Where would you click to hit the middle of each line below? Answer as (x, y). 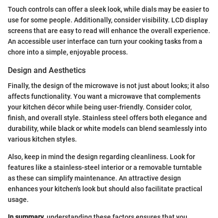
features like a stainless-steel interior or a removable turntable (105, 167)
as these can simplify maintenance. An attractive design (94, 178)
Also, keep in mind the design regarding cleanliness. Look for (101, 156)
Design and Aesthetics (47, 70)
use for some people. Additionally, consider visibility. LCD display (108, 20)
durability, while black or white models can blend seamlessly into (107, 128)
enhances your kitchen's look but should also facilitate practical (105, 189)
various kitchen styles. (42, 139)
